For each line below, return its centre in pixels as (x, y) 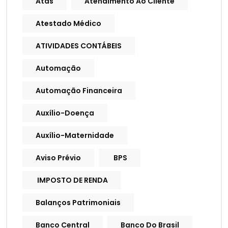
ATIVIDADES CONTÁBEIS (79, 46)
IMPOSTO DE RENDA (72, 180)
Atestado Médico (68, 24)
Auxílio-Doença (65, 113)
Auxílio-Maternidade (75, 136)
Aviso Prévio (58, 158)
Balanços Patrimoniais (78, 203)
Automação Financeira (79, 91)
